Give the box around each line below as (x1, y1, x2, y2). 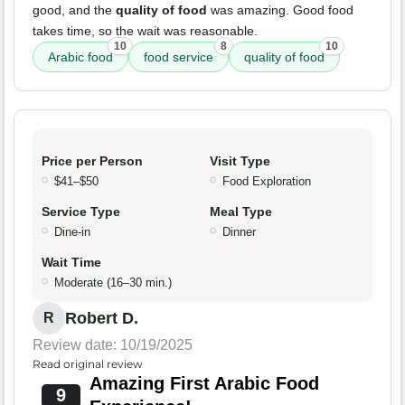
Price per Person (42, 154, 143, 169)
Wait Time (42, 255, 101, 270)
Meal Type (210, 204, 272, 220)
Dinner (222, 225, 256, 240)
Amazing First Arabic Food (89, 373, 319, 394)
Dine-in (54, 225, 90, 240)
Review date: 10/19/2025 (33, 337, 193, 353)
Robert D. (65, 309, 138, 328)
